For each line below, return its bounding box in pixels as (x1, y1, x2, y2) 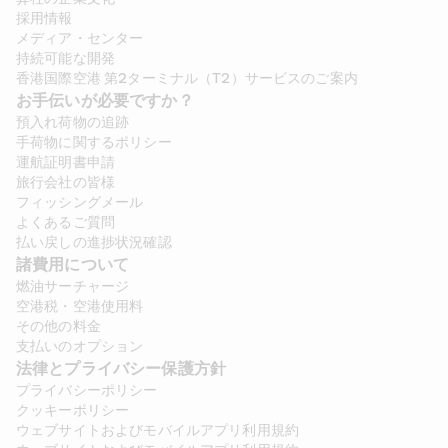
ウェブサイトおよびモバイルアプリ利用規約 (16, 422, 300, 440)
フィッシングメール (16, 194, 144, 212)
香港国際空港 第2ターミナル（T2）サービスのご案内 (16, 70, 358, 88)
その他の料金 (16, 318, 101, 336)
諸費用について (16, 255, 134, 276)
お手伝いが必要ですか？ (16, 91, 194, 112)
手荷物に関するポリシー (16, 134, 172, 152)
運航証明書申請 (16, 154, 116, 172)
